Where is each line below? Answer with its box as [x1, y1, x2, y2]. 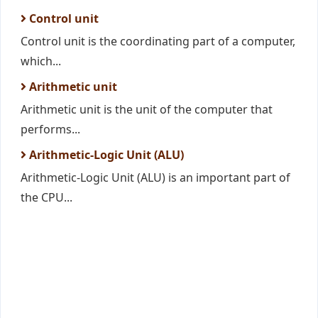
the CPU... [21, 190, 72, 205]
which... [21, 53, 61, 69]
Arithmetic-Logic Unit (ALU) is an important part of [21, 170, 290, 185]
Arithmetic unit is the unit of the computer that [21, 102, 273, 117]
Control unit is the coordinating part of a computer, [21, 33, 295, 49]
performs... [21, 121, 80, 137]
